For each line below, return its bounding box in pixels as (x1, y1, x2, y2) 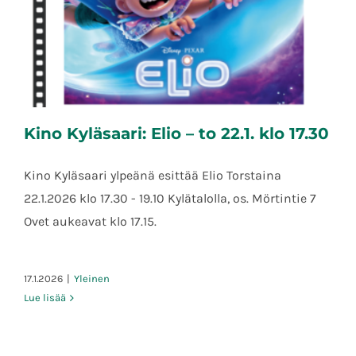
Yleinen (74, 273, 110, 285)
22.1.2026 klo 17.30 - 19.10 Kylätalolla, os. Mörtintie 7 (24, 191, 316, 207)
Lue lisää (24, 292, 66, 304)
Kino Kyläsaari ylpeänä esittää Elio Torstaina (24, 168, 281, 184)
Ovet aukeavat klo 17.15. (24, 214, 157, 230)
